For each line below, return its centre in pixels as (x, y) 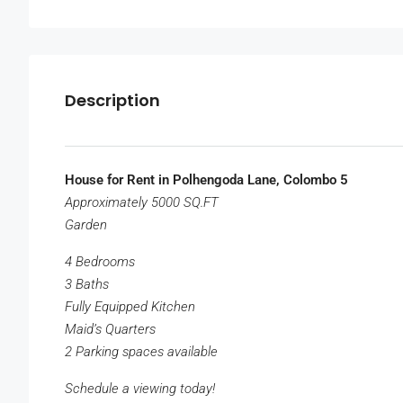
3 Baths (89, 285)
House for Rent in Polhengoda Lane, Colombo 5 (206, 180)
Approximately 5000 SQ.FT (142, 203)
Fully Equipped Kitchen (130, 307)
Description (112, 101)
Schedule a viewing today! (140, 389)
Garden (86, 225)
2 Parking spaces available (141, 352)
